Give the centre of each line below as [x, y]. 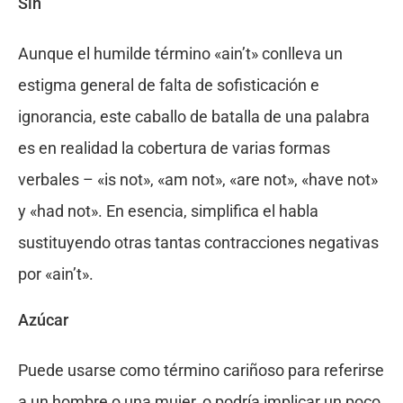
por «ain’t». [55, 274]
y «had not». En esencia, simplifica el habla [168, 211]
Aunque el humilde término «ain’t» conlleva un [180, 54]
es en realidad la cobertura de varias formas [174, 148]
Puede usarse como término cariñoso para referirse [201, 371]
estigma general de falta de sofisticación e [168, 85]
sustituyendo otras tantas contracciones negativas [198, 243]
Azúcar [43, 320]
